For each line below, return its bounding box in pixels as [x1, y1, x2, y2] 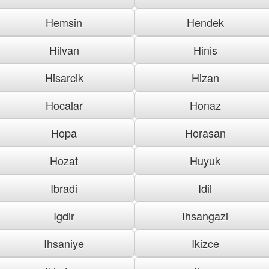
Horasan [184, 124, 226, 141]
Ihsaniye [44, 235, 84, 251]
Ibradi [50, 180, 77, 196]
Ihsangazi [182, 207, 228, 223]
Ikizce [191, 235, 219, 251]
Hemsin [46, 14, 82, 30]
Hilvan [49, 41, 79, 58]
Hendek [186, 14, 224, 30]
